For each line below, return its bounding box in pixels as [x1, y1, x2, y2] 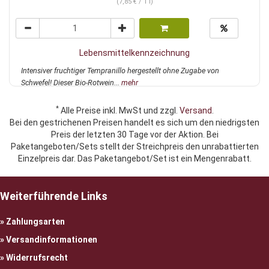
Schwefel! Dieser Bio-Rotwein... [21, 78, 121, 88]
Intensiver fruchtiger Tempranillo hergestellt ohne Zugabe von [21, 66, 219, 76]
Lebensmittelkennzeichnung [79, 48, 190, 58]
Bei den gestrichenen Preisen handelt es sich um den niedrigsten [10, 118, 259, 128]
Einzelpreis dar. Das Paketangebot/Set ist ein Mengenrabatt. [17, 154, 252, 164]
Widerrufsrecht [6, 253, 68, 263]
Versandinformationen [6, 235, 97, 245]
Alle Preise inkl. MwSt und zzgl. [58, 106, 180, 116]
